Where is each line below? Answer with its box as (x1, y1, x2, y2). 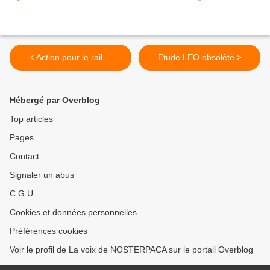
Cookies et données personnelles (10, 207, 137, 218)
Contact (10, 151, 39, 162)
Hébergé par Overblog (10, 95, 100, 105)
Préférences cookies (10, 226, 87, 236)
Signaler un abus (10, 170, 74, 180)
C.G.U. (10, 189, 36, 199)
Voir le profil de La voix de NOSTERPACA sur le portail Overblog (10, 245, 253, 255)
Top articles (10, 114, 53, 124)
